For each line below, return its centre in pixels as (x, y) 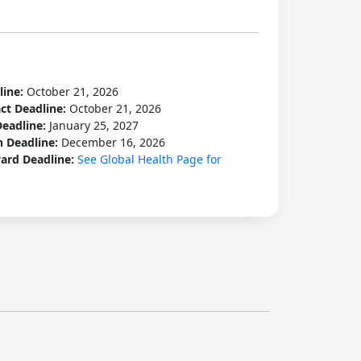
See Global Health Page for (149, 159)
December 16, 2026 (113, 142)
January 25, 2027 (93, 125)
